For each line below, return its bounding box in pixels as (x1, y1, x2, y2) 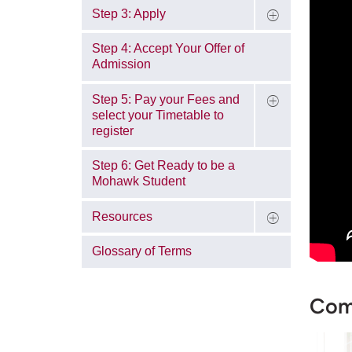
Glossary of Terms (91, 244, 192, 258)
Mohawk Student (91, 174, 185, 189)
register (91, 123, 134, 137)
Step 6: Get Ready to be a (91, 159, 235, 173)
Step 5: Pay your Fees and (91, 92, 240, 106)
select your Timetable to (91, 108, 224, 122)
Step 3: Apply (91, 6, 166, 20)
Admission (91, 57, 151, 71)
